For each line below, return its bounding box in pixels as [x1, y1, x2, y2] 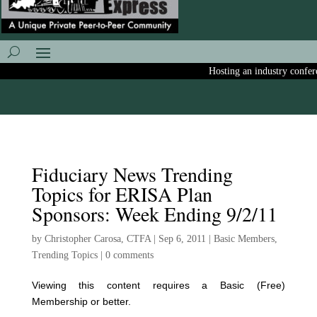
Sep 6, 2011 [158, 234, 206, 244]
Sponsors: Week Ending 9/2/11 [31, 200, 277, 227]
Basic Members [213, 234, 275, 244]
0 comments [105, 250, 154, 260]
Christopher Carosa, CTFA [44, 234, 151, 244]
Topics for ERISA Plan [31, 180, 212, 207]
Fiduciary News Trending [31, 161, 233, 188]
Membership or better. [31, 296, 131, 307]
